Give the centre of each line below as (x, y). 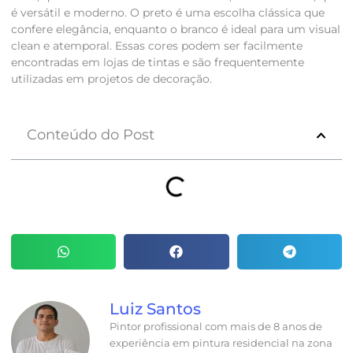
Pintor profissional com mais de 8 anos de (216, 326)
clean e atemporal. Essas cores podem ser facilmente (156, 46)
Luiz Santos (155, 308)
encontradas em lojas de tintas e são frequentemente (157, 63)
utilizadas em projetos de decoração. (111, 79)
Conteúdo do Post (90, 135)
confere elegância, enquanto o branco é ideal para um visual (175, 30)
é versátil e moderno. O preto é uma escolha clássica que (167, 13)
